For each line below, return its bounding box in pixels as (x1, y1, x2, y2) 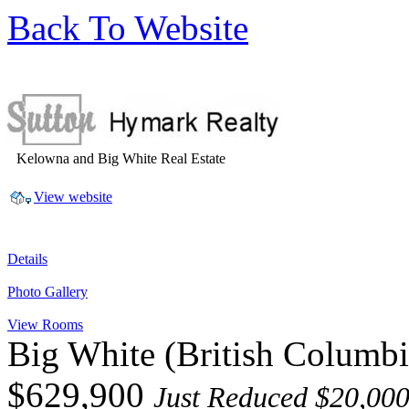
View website (34, 189, 112, 204)
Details (7, 251, 47, 267)
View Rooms (7, 317, 83, 332)
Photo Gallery (7, 284, 88, 299)
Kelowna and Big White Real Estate (16, 151, 225, 166)
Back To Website (7, 8, 248, 47)
